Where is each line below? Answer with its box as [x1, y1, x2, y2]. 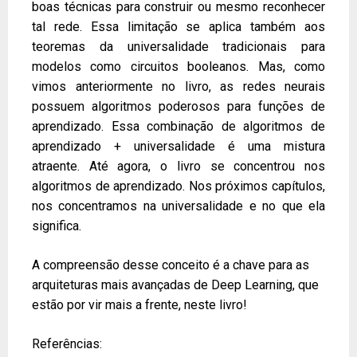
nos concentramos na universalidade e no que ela [32, 198, 325, 214]
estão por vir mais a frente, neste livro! [32, 296, 247, 312]
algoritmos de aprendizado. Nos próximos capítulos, [32, 178, 325, 194]
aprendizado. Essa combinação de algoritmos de [32, 118, 325, 134]
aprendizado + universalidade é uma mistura [32, 138, 325, 154]
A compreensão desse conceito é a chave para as [32, 257, 309, 273]
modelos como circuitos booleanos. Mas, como [32, 58, 325, 74]
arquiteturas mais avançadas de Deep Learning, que [32, 277, 319, 292]
